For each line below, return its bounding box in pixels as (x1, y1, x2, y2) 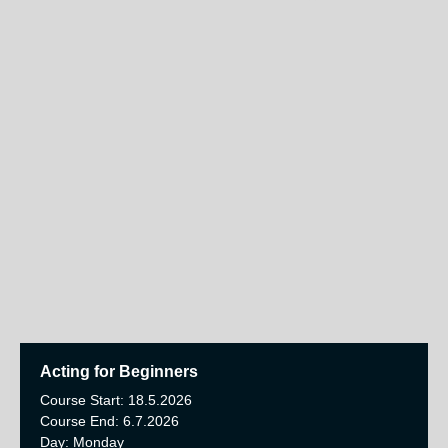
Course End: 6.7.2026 (40, 413, 179, 429)
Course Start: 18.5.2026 (40, 392, 192, 408)
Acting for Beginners (40, 363, 198, 380)
